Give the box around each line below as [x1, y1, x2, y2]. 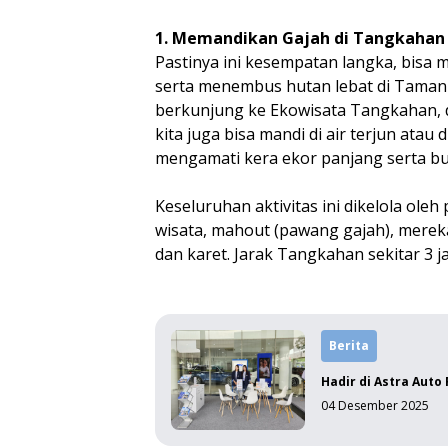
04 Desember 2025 [321, 397, 430, 414]
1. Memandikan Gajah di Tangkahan [155, 27, 446, 49]
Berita [329, 337, 370, 354]
